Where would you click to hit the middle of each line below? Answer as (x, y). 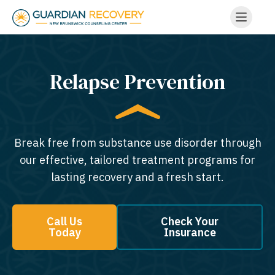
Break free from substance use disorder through (137, 143)
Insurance (190, 232)
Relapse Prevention (137, 82)
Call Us (65, 221)
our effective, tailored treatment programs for (137, 160)
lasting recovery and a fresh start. (137, 177)
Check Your (190, 221)
